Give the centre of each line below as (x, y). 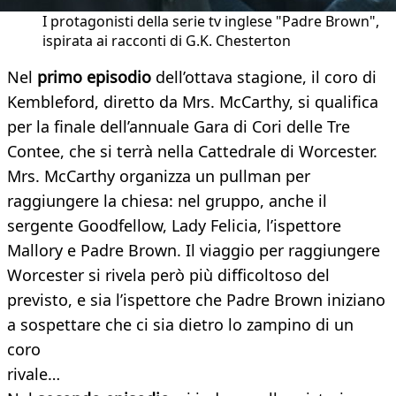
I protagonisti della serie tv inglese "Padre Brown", (211, 22)
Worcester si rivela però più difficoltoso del (168, 275)
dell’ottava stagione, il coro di (266, 77)
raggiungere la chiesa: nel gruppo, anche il (167, 201)
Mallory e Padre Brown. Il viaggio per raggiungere (194, 251)
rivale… (34, 374)
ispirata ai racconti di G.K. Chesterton (167, 41)
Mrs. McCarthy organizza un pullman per (159, 176)
